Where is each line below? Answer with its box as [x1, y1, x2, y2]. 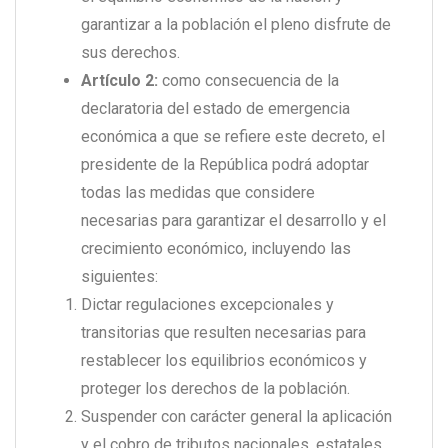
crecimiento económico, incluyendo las [81, 239, 351, 259]
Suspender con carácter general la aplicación [81, 407, 392, 427]
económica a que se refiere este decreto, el [81, 127, 385, 147]
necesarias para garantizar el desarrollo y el [81, 211, 386, 231]
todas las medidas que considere [81, 183, 315, 203]
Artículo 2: [81, 71, 158, 91]
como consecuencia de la [158, 71, 339, 91]
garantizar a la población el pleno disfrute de [81, 15, 391, 35]
